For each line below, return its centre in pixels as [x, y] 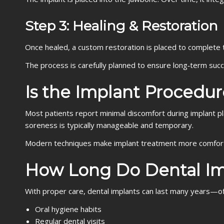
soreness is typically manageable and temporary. [109, 125]
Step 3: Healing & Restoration [121, 26]
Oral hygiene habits [68, 209]
